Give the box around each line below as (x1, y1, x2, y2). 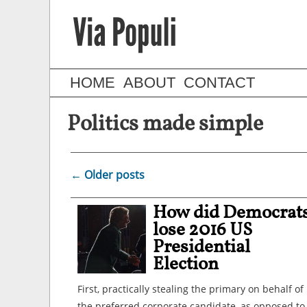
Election (153, 251, 219, 278)
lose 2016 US (153, 217, 252, 243)
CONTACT (184, 74, 255, 91)
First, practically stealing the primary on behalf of (77, 282, 304, 295)
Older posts (82, 167, 145, 182)
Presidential (153, 234, 250, 260)
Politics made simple (67, 110, 263, 140)
